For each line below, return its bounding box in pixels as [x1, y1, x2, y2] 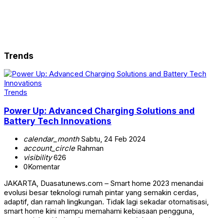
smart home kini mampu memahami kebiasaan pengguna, [4, 206, 194, 216]
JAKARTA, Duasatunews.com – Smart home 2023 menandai [4, 179, 203, 188]
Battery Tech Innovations [4, 115, 111, 126]
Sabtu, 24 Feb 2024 [79, 134, 145, 144]
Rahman [75, 144, 104, 153]
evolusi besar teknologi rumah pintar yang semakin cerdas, [4, 188, 199, 198]
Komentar [28, 162, 60, 172]
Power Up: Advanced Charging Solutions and [4, 105, 195, 116]
